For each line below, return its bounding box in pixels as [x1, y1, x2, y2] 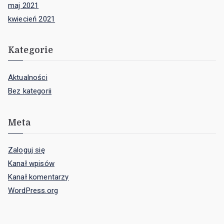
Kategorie [8, 45, 53, 55]
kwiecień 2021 [8, 14, 55, 23]
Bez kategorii [8, 86, 52, 96]
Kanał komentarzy [8, 172, 69, 181]
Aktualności [8, 73, 47, 82]
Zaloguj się [8, 145, 45, 154]
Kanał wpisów [8, 158, 54, 168]
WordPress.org [8, 185, 58, 195]
